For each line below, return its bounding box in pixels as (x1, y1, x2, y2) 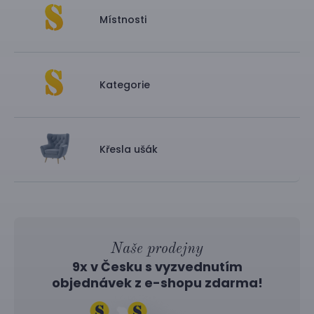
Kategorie (100, 77, 150, 92)
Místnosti (100, 12, 146, 27)
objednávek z (51, 274, 144, 292)
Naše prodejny (111, 242, 203, 257)
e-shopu (144, 274, 202, 292)
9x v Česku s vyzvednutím (71, 258, 243, 276)
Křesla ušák (100, 142, 158, 157)
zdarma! (201, 274, 263, 292)
